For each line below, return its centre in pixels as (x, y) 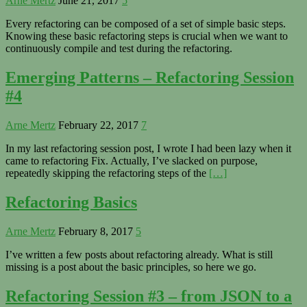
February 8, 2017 (96, 231)
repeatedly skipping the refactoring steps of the (107, 173)
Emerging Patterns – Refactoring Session (150, 78)
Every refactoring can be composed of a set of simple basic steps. (146, 24)
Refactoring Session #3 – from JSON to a (149, 296)
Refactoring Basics (71, 202)
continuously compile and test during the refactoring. (119, 49)
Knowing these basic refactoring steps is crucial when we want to (147, 36)
